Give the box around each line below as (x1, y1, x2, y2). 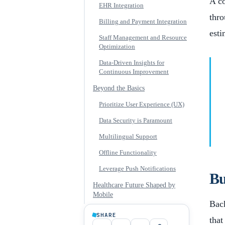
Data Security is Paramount (99, 117, 172, 124)
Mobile (93, 191, 113, 198)
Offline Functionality (99, 149, 157, 156)
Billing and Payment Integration (99, 18, 187, 25)
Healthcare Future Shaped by (93, 181, 175, 189)
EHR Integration (99, 2, 144, 9)
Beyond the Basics (93, 84, 145, 92)
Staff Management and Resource (99, 34, 187, 41)
